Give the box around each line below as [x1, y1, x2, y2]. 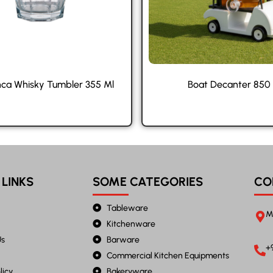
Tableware [106, 202, 148, 213]
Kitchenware [106, 218, 155, 229]
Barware [106, 234, 140, 245]
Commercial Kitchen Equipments [106, 250, 229, 261]
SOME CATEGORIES [93, 174, 203, 189]
